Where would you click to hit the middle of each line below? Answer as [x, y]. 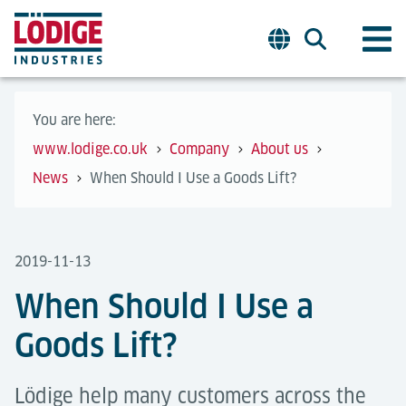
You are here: [74, 120]
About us [280, 149]
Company [199, 149]
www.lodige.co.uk [90, 149]
